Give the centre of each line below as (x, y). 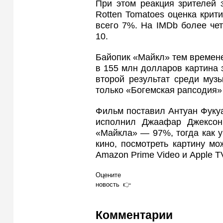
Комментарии (134, 215)
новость (108, 184)
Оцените (108, 175)
